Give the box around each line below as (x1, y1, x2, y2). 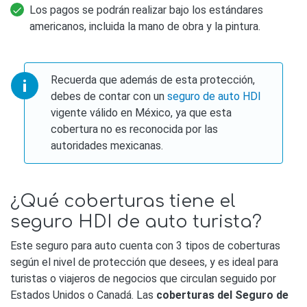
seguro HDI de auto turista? (10, 212, 262, 232)
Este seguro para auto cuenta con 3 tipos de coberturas (10, 238, 280, 252)
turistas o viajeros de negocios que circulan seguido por (10, 271, 276, 285)
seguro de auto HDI (167, 89, 262, 103)
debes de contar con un (51, 89, 168, 103)
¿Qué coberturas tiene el (10, 191, 236, 211)
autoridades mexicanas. (51, 138, 164, 152)
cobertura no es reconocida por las (51, 122, 219, 136)
